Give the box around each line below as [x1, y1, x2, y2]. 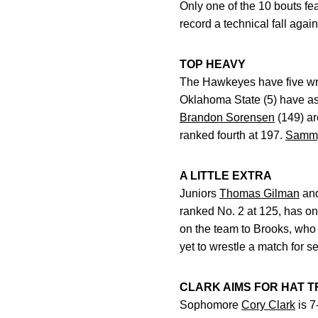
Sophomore [180, 299, 241, 311]
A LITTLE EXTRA [180, 170, 272, 182]
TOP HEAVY [180, 58, 246, 70]
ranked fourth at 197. [180, 129, 285, 141]
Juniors [180, 187, 219, 199]
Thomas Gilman [219, 187, 300, 199]
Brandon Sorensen [180, 111, 275, 124]
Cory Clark [241, 299, 295, 311]
